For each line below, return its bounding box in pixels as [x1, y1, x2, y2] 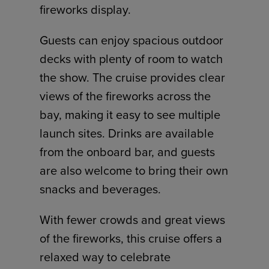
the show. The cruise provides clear [40, 68, 226, 86]
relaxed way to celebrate [40, 247, 171, 265]
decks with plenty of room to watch [40, 49, 223, 67]
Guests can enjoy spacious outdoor [40, 31, 224, 49]
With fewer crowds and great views [40, 210, 226, 228]
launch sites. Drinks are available [40, 124, 214, 142]
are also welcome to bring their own [40, 161, 229, 179]
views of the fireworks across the [40, 86, 211, 104]
